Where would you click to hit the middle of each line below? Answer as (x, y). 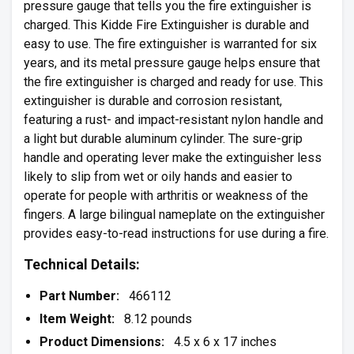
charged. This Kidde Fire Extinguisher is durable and (166, 25)
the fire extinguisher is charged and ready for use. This (173, 82)
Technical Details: (82, 264)
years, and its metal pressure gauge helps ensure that (172, 63)
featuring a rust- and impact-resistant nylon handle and (173, 120)
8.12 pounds (153, 319)
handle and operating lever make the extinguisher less (173, 158)
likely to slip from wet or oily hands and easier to (158, 177)
